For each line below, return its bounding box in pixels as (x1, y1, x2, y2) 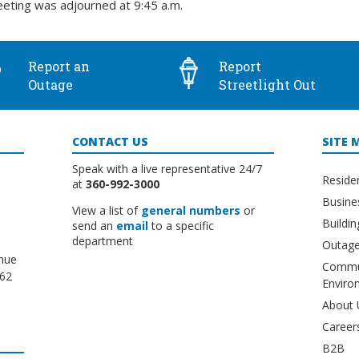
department (72, 233, 134, 249)
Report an (27, 58, 90, 75)
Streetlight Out (218, 76, 316, 93)
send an (72, 218, 117, 234)
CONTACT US (72, 134, 149, 149)
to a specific (148, 218, 215, 234)
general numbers (141, 203, 241, 219)
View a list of (72, 203, 142, 219)
